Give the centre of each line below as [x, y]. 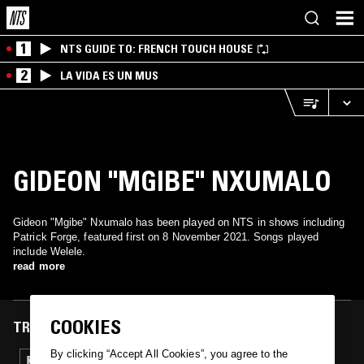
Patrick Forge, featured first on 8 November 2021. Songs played [166, 237]
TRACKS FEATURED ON [83, 327]
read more [39, 266]
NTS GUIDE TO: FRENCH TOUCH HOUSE [156, 49]
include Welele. [50, 251]
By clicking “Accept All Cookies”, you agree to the [169, 354]
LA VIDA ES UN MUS [109, 76]
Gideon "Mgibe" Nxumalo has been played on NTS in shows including [179, 222]
